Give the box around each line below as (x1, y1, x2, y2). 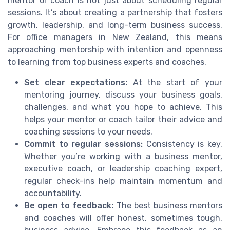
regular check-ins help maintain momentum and (24, 176, 222, 186)
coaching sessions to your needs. (24, 127, 152, 137)
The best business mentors (113, 201, 223, 211)
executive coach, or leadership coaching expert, (24, 164, 222, 174)
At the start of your (127, 78, 223, 88)
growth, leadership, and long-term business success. (8, 20, 222, 30)
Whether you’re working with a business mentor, (24, 151, 222, 162)
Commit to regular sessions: (24, 139, 143, 149)
